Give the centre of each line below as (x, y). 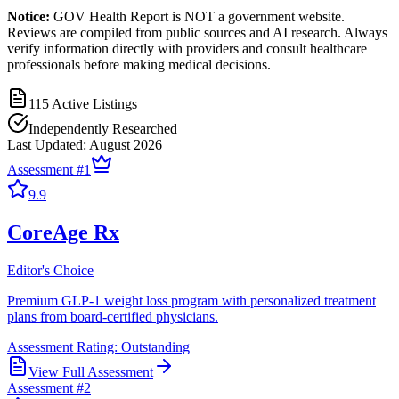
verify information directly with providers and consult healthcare (187, 48)
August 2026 (126, 144)
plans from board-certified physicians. (113, 316)
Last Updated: (48, 144)
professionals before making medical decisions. (139, 64)
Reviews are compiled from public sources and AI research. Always (197, 32)
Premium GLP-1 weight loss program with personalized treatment (191, 300)
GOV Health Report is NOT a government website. (197, 16)
